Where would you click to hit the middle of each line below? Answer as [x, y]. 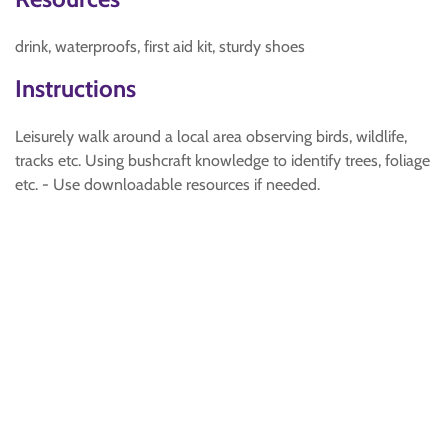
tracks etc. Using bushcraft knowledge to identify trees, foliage [222, 160]
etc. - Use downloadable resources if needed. [167, 184]
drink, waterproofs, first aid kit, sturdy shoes [160, 46]
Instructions [75, 88]
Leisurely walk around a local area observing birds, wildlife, [211, 136]
